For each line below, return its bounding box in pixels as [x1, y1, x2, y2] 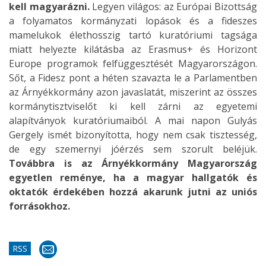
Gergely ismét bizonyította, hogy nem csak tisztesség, [9, 128, 257, 141]
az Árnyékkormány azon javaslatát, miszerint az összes [9, 85, 257, 99]
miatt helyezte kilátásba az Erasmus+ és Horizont [9, 43, 257, 56]
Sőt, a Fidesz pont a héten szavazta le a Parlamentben [9, 71, 257, 84]
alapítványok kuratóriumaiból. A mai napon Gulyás [9, 114, 257, 127]
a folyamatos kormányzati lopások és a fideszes [9, 14, 257, 27]
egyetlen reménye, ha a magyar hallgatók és [9, 171, 257, 184]
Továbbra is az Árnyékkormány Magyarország [9, 157, 257, 170]
